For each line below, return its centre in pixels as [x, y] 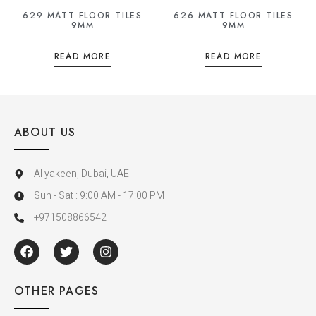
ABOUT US [45, 133]
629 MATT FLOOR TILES [83, 16]
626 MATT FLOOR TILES [233, 16]
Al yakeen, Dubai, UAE [81, 174]
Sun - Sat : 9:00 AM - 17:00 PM [99, 196]
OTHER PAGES [57, 291]
